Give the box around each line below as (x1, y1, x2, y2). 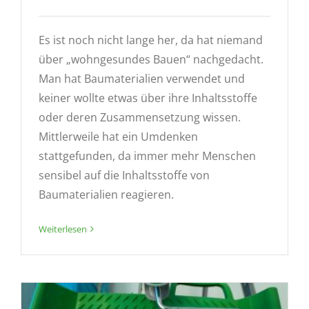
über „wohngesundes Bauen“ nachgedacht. (39, 51, 263, 67)
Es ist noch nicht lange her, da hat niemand (39, 32, 263, 48)
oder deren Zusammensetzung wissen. (39, 109, 241, 125)
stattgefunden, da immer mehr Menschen (39, 148, 256, 163)
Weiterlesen (39, 222, 87, 235)
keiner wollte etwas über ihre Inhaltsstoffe (39, 90, 257, 106)
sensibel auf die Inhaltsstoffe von (39, 167, 210, 183)
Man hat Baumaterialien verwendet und (39, 70, 245, 86)
